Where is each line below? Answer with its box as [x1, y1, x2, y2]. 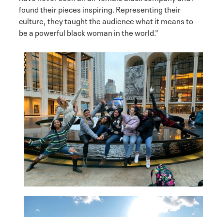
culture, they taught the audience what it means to [19, 15, 193, 27]
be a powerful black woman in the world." [19, 26, 158, 38]
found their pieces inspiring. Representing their [19, 3, 181, 15]
